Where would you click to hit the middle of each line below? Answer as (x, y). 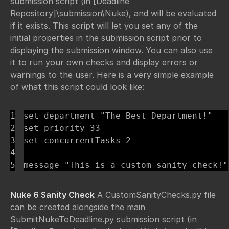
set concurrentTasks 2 (77, 140)
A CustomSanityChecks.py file (155, 194)
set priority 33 (62, 128)
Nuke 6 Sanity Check (52, 194)
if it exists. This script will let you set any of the (104, 25)
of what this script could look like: (77, 87)
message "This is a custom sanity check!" (126, 165)
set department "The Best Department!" (118, 116)
